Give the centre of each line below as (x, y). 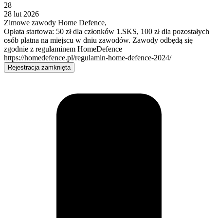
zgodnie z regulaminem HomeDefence (63, 49)
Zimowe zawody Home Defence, (55, 22)
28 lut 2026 (21, 14)
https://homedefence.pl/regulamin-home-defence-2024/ (88, 57)
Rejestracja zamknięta (39, 67)
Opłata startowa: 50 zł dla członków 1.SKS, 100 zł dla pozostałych (107, 31)
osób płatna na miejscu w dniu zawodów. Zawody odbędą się (98, 40)
